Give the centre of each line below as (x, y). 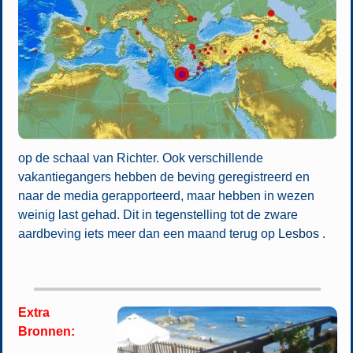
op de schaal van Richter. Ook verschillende (140, 158)
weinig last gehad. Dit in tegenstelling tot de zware (158, 214)
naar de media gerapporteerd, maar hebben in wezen (166, 195)
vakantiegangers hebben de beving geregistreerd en (163, 176)
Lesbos (298, 233)
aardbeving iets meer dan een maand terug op (148, 233)
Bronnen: (46, 331)
